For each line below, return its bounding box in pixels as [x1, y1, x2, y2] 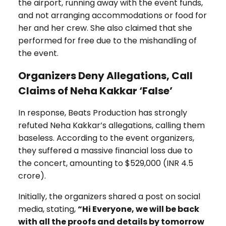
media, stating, [18, 203, 78, 215]
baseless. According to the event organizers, [18, 132, 194, 144]
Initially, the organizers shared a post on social [18, 191, 200, 203]
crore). [18, 170, 46, 182]
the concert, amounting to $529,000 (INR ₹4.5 [18, 157, 193, 169]
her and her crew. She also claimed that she [18, 22, 192, 34]
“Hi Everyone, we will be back [77, 203, 199, 215]
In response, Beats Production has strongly [18, 107, 187, 119]
